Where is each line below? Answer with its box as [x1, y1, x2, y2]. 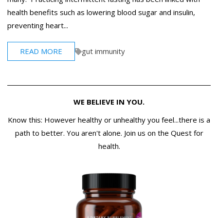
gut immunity [82, 46, 125, 56]
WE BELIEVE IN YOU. [73, 97, 145, 107]
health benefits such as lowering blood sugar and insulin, [7, 7, 195, 18]
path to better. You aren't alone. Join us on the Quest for [15, 128, 203, 138]
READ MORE [20, 46, 62, 56]
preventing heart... [7, 20, 68, 31]
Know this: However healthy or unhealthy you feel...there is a [8, 115, 210, 125]
